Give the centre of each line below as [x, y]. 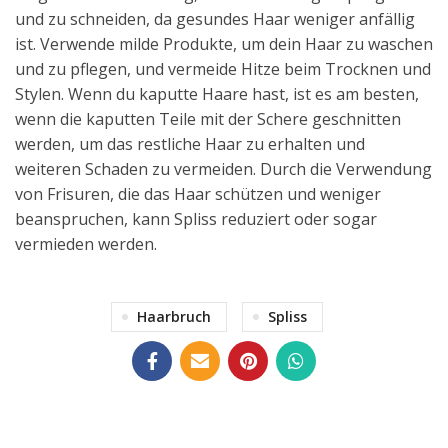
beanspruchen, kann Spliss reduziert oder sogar [196, 218]
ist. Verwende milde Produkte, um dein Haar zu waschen [224, 43]
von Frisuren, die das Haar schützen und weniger [198, 193]
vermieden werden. [86, 243]
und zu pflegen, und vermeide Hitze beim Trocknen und [223, 68]
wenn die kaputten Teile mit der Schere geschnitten [208, 118]
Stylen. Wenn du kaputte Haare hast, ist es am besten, [217, 93]
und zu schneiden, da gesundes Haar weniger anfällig [215, 18]
